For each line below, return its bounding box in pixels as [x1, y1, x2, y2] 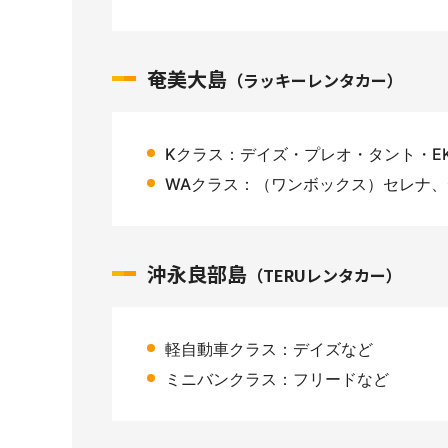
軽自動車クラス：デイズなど [165, 339, 373, 359]
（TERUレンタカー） [247, 263, 402, 287]
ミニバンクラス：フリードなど [165, 369, 389, 389]
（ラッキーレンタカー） [227, 68, 403, 92]
